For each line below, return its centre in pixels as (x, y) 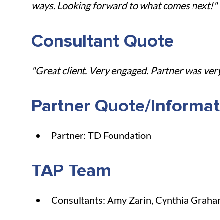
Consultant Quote (103, 42)
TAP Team (71, 172)
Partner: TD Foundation (101, 135)
